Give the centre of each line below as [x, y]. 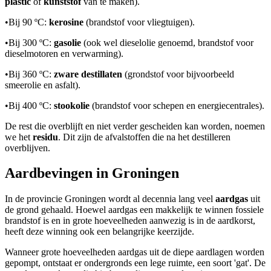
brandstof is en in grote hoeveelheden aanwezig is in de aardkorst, [130, 221]
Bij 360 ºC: [31, 74]
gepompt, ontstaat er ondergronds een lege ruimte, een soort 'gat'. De [135, 263]
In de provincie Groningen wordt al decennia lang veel [110, 199]
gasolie [67, 42]
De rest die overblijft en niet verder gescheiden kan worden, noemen [135, 126]
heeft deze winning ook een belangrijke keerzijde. [100, 232]
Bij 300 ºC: [31, 42]
